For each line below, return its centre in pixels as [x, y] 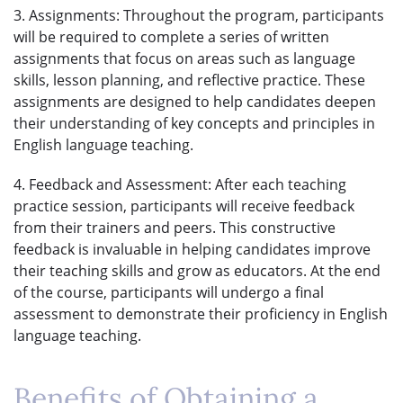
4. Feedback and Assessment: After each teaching [180, 184]
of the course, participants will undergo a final [169, 292]
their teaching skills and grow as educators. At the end [197, 270]
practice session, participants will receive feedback [184, 206]
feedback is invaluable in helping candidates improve [192, 249]
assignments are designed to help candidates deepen [195, 101]
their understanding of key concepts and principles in [194, 123]
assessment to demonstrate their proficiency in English [201, 313]
